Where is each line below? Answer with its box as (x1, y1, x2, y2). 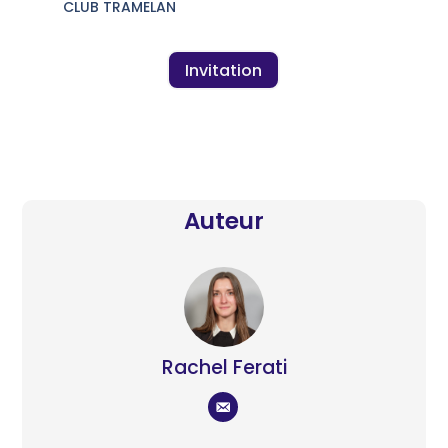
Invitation (185, 58, 263, 82)
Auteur (184, 205, 264, 238)
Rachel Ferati (161, 354, 287, 382)
